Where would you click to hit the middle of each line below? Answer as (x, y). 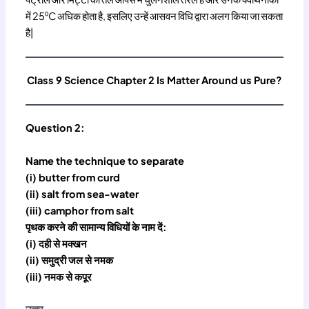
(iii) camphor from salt (80, 210)
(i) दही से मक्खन (57, 243)
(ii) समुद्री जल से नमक (70, 260)
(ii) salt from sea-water (82, 193)
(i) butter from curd (73, 177)
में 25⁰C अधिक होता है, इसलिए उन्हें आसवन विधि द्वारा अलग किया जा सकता (154, 16)
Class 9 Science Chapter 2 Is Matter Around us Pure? (154, 80)
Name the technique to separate (105, 160)
